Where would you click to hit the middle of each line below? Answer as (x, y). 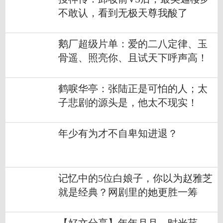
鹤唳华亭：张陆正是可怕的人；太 (133, 89)
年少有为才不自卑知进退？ (118, 134)
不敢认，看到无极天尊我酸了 (123, 13)
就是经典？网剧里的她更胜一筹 (128, 193)
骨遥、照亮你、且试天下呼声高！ (133, 58)
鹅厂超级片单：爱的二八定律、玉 (133, 44)
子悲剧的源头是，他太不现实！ (128, 103)
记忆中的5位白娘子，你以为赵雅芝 (135, 179)
